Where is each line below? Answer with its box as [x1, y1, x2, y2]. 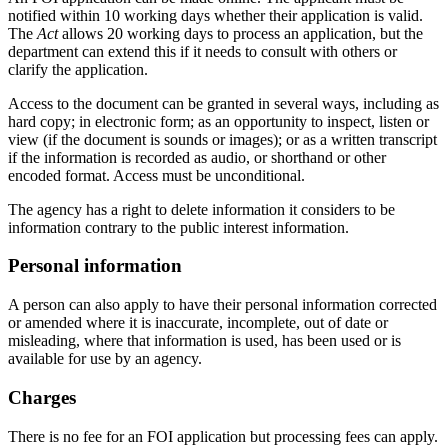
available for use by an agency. [8, 350, 202, 368]
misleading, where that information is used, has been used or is [8, 332, 401, 350]
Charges [8, 386, 76, 408]
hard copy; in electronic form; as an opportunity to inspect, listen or [8, 112, 429, 130]
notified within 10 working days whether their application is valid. [8, 6, 423, 24]
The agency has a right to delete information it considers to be [8, 200, 395, 218]
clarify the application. [8, 60, 148, 78]
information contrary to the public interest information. [8, 218, 349, 236]
